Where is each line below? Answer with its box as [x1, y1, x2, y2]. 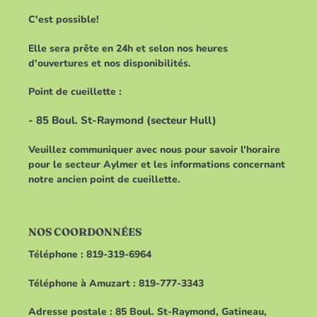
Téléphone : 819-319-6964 [28, 248, 151, 262]
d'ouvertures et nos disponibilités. [28, 56, 191, 70]
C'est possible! [28, 13, 99, 27]
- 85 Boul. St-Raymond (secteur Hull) [28, 113, 217, 128]
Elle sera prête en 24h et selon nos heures [28, 41, 228, 55]
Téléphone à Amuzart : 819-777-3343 [28, 276, 204, 290]
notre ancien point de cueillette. [28, 172, 180, 186]
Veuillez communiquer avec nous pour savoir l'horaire [28, 142, 280, 156]
